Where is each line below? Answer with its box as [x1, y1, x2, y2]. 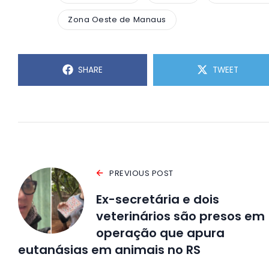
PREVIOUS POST [109, 167, 174, 179]
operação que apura [96, 224, 225, 241]
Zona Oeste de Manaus [68, 14, 166, 26]
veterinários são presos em [96, 207, 265, 225]
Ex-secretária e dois [96, 190, 219, 208]
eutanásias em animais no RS [18, 241, 201, 258]
